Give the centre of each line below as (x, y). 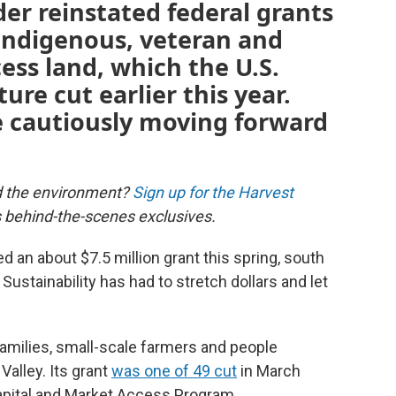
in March (269, 370)
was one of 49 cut (174, 370)
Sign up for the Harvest (213, 192)
